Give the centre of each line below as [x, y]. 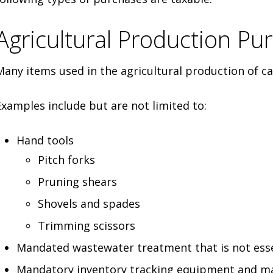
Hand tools [45, 140]
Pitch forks [66, 159]
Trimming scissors [86, 225]
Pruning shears [77, 181]
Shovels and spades [89, 203]
